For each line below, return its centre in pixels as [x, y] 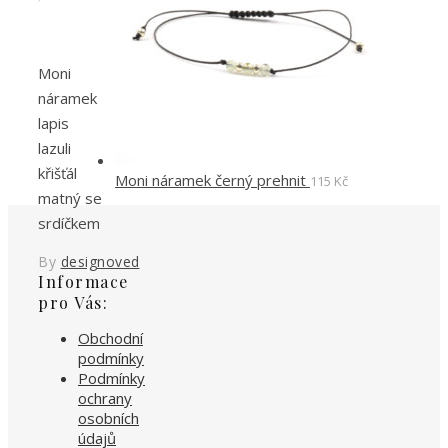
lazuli [54, 148]
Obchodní [110, 338]
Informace [83, 282]
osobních [108, 418]
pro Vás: [73, 303]
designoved [100, 262]
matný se [70, 198]
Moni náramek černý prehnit [210, 180]
